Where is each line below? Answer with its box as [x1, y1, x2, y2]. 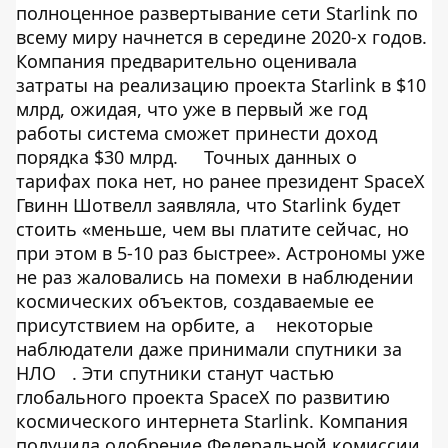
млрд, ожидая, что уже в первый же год [16, 97, 367, 121]
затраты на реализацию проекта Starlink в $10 [16, 73, 426, 97]
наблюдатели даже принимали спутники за [16, 337, 402, 361]
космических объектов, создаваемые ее [16, 289, 374, 313]
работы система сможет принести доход [16, 121, 377, 145]
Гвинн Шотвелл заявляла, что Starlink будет [16, 193, 401, 217]
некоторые [276, 313, 373, 337]
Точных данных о [204, 145, 357, 169]
